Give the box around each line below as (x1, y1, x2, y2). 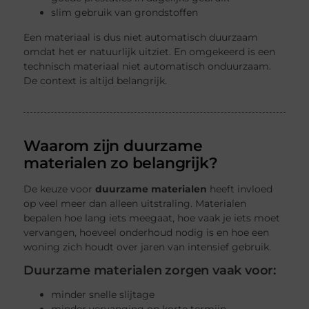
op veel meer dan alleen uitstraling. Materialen (23, 197, 247, 210)
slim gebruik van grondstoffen (51, 6, 199, 19)
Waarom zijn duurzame (23, 137, 203, 155)
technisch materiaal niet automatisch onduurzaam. (23, 60, 272, 73)
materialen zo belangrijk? (23, 154, 218, 172)
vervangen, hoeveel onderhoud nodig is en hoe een (23, 226, 270, 239)
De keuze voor (23, 182, 96, 195)
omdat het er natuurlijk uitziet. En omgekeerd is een (23, 46, 276, 59)
